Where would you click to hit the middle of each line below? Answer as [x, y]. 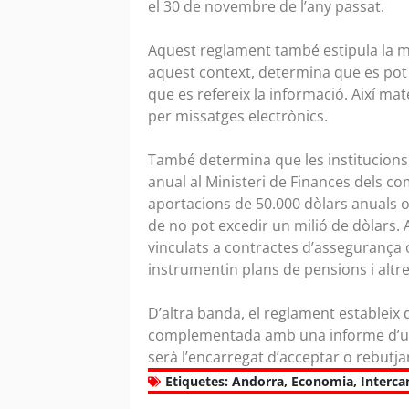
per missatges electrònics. [240, 116]
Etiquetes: [197, 381]
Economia [322, 381]
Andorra [258, 381]
